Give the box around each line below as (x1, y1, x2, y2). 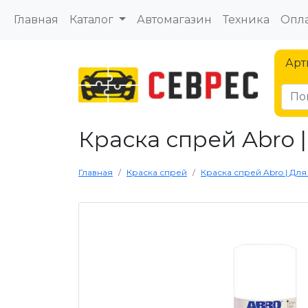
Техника (222, 13, 269, 26)
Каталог (69, 13, 116, 26)
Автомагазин (136, 13, 212, 26)
